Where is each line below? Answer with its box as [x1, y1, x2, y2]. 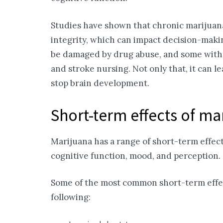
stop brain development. [51, 77, 149, 89]
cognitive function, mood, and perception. [51, 150, 221, 161]
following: [51, 192, 91, 203]
